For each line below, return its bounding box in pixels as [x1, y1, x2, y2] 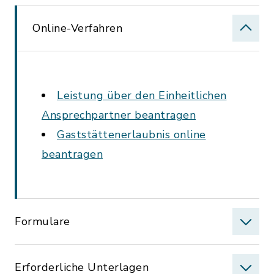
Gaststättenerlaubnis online [57, 127, 206, 142]
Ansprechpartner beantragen [42, 108, 196, 122]
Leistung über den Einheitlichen [57, 88, 227, 103]
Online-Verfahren [32, 21, 122, 35]
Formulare [15, 214, 70, 229]
